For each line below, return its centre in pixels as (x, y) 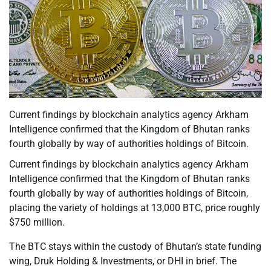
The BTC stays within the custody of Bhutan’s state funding (135, 247)
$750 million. (37, 223)
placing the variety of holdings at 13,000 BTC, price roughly (135, 208)
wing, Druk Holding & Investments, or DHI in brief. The (123, 261)
